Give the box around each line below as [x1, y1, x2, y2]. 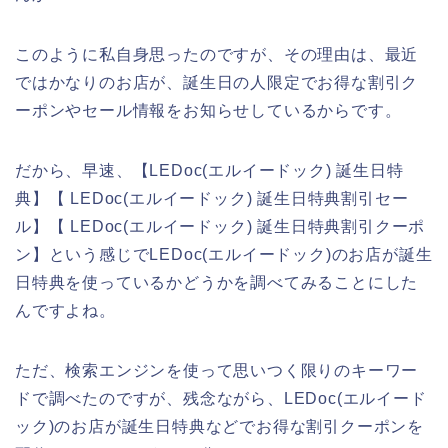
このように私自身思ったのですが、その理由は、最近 [15, 45, 419, 63]
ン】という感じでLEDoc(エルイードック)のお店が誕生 [15, 245, 433, 263]
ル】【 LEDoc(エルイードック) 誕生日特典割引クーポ [15, 217, 426, 235]
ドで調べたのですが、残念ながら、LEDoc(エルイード [15, 389, 427, 407]
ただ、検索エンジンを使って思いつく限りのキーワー [15, 361, 419, 379]
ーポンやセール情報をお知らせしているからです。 [15, 101, 402, 119]
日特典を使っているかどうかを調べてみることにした [15, 273, 419, 291]
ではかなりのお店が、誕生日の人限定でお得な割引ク [15, 73, 419, 91]
